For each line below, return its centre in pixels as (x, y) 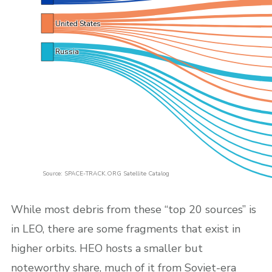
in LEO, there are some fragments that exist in (126, 229)
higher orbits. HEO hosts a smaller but (107, 248)
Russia (67, 52)
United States (78, 23)
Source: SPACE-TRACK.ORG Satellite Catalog (106, 173)
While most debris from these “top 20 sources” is (134, 209)
